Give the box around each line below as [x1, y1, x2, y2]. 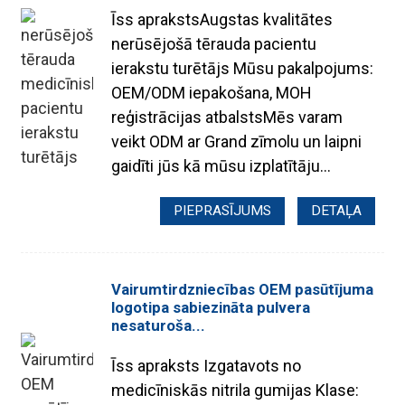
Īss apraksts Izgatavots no [111, 355, 302, 375]
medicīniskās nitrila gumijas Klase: [111, 380, 360, 400]
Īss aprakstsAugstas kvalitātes [111, 9, 334, 29]
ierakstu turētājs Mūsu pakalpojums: [111, 58, 374, 78]
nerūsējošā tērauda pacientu [111, 33, 317, 53]
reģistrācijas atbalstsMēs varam [111, 107, 344, 127]
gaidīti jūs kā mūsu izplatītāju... [111, 155, 332, 175]
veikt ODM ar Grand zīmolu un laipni [111, 131, 363, 151]
